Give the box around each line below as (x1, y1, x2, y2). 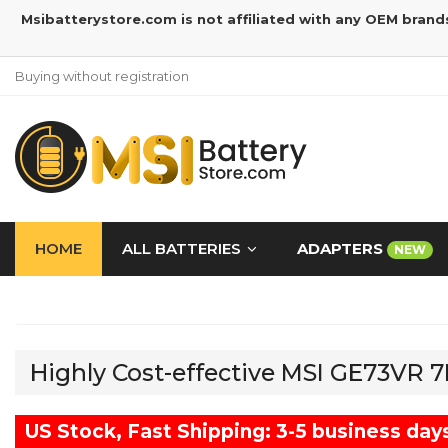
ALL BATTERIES (122, 239, 241, 258)
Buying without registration (15, 68, 189, 84)
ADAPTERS (297, 239, 387, 258)
